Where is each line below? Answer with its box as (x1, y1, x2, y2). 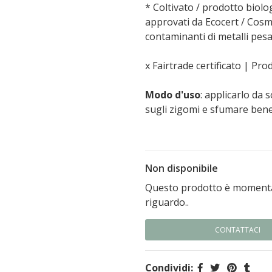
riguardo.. (145, 195, 189, 209)
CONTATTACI (215, 225, 260, 235)
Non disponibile (145, 161, 218, 175)
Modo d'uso (145, 88, 200, 101)
